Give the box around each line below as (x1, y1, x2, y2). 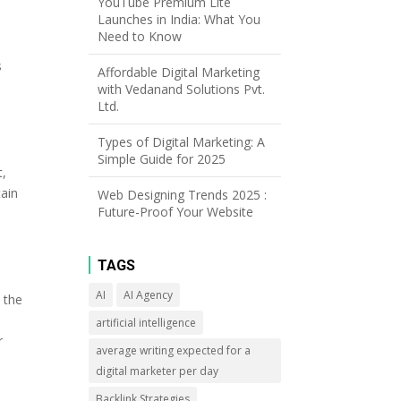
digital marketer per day (95, 363, 218, 379)
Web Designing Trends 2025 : (97, 185, 267, 203)
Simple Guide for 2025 (97, 149, 226, 167)
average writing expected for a (95, 342, 251, 358)
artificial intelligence (95, 314, 196, 330)
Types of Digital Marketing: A (97, 132, 265, 150)
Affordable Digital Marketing (97, 63, 260, 81)
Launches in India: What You (97, 10, 260, 28)
